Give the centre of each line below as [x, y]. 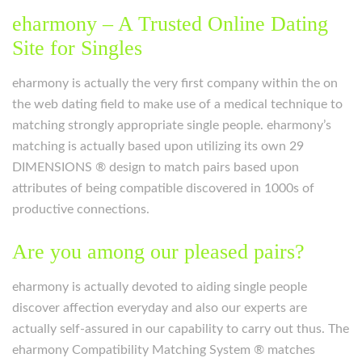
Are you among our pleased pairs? [158, 252]
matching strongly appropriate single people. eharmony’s [172, 125]
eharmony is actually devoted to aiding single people [160, 287]
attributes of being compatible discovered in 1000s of [163, 188]
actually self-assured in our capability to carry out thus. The [181, 329]
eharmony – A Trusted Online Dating [170, 24]
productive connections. [81, 209]
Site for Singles [77, 48]
